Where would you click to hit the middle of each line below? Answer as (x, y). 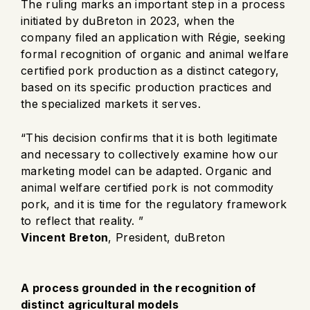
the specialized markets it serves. (111, 103)
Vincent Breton (65, 237)
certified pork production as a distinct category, (150, 70)
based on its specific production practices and (146, 87)
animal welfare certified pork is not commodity (147, 187)
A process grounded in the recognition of (139, 288)
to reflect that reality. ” (82, 220)
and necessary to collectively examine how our (150, 154)
